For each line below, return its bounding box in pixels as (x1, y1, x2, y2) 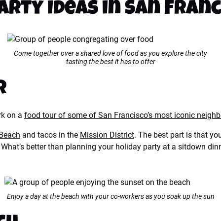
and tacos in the (20, 130, 80, 140)
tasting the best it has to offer (66, 58, 155, 66)
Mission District (80, 130, 134, 140)
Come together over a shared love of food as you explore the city (14, 49, 207, 57)
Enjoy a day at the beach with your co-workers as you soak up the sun (6, 192, 215, 200)
